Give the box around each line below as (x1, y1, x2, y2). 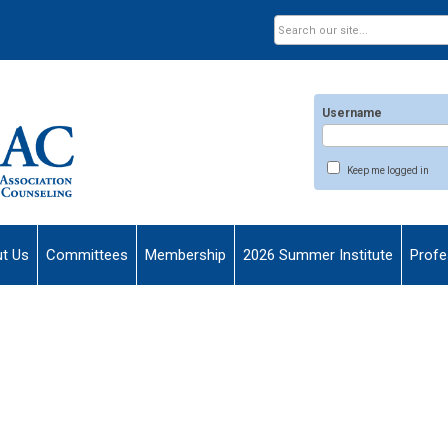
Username (322, 106, 383, 121)
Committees (46, 245, 128, 264)
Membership (145, 245, 226, 264)
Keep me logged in (346, 165, 429, 177)
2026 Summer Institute (243, 245, 393, 264)
